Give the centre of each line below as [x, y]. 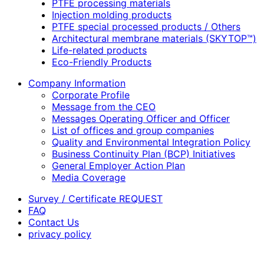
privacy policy [60, 234]
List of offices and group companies [133, 130]
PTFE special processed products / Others [146, 26]
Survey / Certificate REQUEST [95, 198]
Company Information [77, 83]
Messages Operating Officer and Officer [141, 118]
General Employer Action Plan [118, 165]
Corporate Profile [91, 95]
